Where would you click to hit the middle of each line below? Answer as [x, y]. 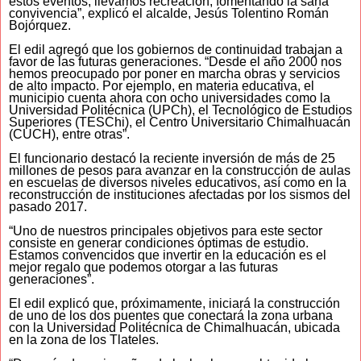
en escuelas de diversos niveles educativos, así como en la [178, 183]
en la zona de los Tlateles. [84, 340]
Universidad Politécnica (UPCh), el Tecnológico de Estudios [180, 110]
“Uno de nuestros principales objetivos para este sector [166, 231]
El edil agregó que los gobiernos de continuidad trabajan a [176, 50]
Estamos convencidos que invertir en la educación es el [168, 255]
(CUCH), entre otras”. [69, 135]
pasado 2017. [48, 207]
